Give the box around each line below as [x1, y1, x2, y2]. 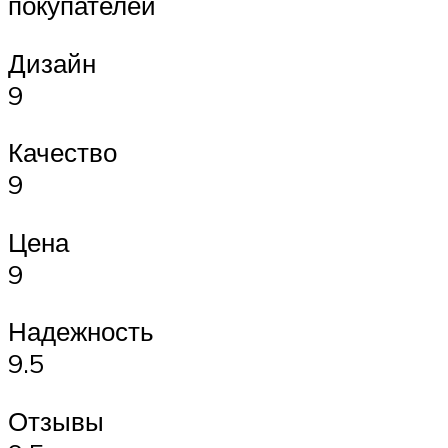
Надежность [8, 315, 154, 348]
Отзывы [8, 404, 104, 437]
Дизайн [8, 46, 96, 79]
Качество [8, 136, 117, 169]
